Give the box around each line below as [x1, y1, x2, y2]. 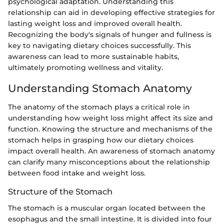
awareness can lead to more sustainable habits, [8, 51, 179, 61]
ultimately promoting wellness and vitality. [8, 62, 163, 72]
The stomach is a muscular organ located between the [8, 203, 205, 212]
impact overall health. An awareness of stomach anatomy [8, 146, 215, 156]
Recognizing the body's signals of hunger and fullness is [8, 29, 211, 39]
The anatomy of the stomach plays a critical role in [8, 102, 190, 112]
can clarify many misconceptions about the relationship [8, 157, 210, 167]
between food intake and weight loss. [8, 168, 145, 178]
